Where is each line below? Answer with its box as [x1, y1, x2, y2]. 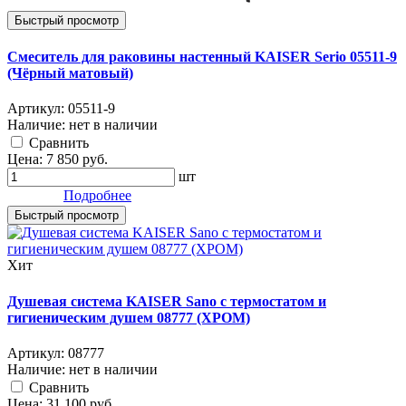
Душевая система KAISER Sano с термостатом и [7, 293, 326, 309]
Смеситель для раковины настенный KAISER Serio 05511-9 [7, 49, 397, 65]
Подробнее [63, 188, 131, 204]
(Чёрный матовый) [7, 65, 133, 82]
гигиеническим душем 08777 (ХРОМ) [7, 309, 250, 325]
